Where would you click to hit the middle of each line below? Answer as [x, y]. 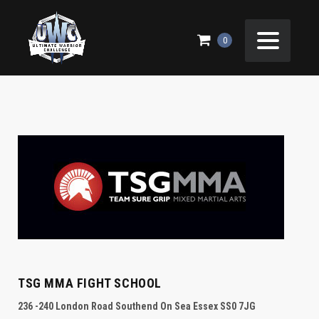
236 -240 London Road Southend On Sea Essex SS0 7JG [137, 306]
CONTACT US [115, 43]
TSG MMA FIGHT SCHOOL [90, 283]
